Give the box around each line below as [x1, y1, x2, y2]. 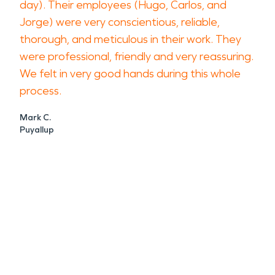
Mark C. [20, 112, 51, 123]
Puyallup [20, 125, 54, 135]
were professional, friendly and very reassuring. [20, 50, 254, 63]
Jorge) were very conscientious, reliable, [20, 15, 220, 29]
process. [20, 84, 61, 98]
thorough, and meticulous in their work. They [20, 33, 241, 46]
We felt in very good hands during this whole [20, 67, 241, 80]
